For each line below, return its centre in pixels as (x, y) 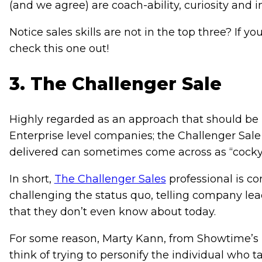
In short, (32, 179)
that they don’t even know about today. (112, 212)
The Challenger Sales (110, 179)
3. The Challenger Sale (115, 84)
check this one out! (60, 49)
